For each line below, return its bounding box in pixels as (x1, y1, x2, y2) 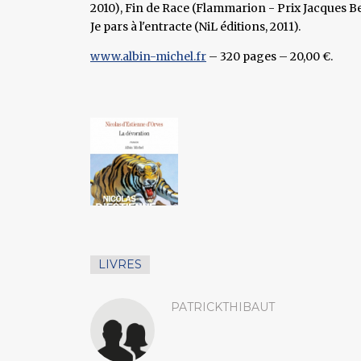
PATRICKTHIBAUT (171, 299, 275, 314)
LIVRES (98, 256, 142, 272)
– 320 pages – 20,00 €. (206, 48, 333, 64)
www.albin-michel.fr (90, 48, 206, 64)
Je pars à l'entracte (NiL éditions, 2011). (90, 19, 301, 34)
